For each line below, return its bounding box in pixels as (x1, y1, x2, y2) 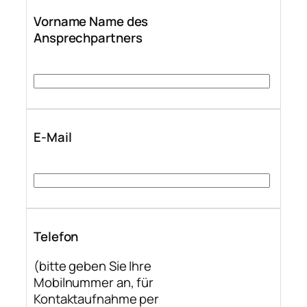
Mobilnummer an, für (34, 273, 154, 291)
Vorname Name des (34, 12, 149, 31)
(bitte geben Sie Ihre (34, 256, 151, 275)
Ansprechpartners (34, 29, 143, 47)
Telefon (34, 228, 79, 246)
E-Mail (34, 128, 72, 147)
